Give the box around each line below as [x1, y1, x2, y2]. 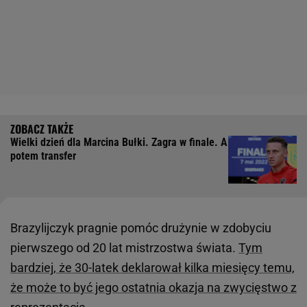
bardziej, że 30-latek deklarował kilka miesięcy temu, [10, 260, 295, 275]
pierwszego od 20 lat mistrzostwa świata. [10, 241, 238, 256]
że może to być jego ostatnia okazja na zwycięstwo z [10, 280, 297, 295]
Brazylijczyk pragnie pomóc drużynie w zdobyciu [10, 221, 271, 236]
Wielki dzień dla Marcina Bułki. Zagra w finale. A [10, 136, 228, 149]
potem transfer [10, 149, 76, 163]
